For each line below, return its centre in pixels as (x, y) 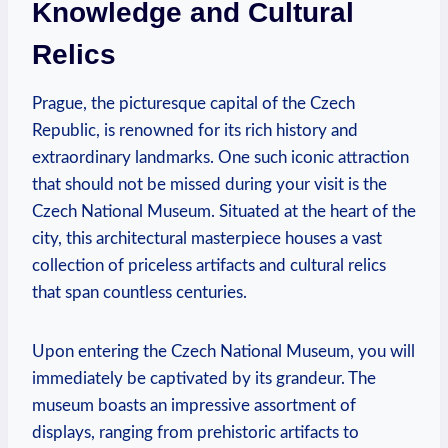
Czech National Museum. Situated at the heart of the (224, 211)
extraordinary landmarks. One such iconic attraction (220, 157)
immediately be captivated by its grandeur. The (204, 378)
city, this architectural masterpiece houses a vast (207, 238)
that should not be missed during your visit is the (209, 184)
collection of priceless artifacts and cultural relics (209, 265)
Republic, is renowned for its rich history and (195, 130)
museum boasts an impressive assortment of (194, 405)
